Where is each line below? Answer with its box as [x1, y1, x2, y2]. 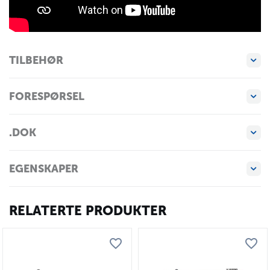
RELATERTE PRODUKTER [9, 202, 166, 219]
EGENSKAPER [9, 162, 78, 175]
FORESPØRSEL [9, 89, 84, 103]
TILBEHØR [9, 53, 63, 67]
